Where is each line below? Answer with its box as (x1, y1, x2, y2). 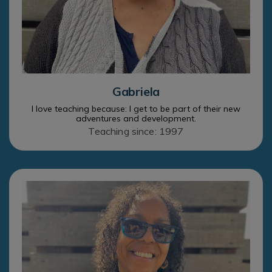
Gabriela (112, 83, 160, 99)
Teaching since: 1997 (88, 124, 184, 137)
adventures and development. (76, 112, 196, 124)
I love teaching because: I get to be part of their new (32, 103, 240, 114)
